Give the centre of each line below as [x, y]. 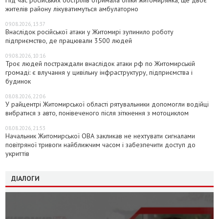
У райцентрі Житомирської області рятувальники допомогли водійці [107, 104]
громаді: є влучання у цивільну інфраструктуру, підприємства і [99, 72]
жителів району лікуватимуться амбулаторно [72, 9]
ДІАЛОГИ [26, 178]
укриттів [18, 153]
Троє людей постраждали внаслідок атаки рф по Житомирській [100, 63]
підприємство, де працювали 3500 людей [69, 40]
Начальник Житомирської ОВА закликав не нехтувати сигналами [100, 136]
